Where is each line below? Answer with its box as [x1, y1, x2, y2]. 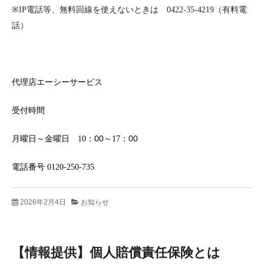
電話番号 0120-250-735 [12, 162, 94, 172]
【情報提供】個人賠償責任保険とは [12, 245, 220, 260]
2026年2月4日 [20, 198, 66, 207]
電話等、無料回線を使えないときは [27, 4, 159, 14]
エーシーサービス [37, 77, 103, 87]
